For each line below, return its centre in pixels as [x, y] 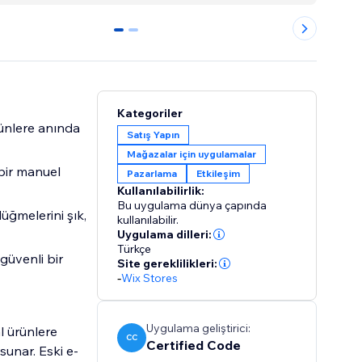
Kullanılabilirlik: [161, 191]
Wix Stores [150, 278]
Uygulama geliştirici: [199, 328]
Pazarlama [152, 174]
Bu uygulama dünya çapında [192, 206]
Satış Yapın [154, 135]
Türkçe [135, 249]
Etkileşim [219, 174]
